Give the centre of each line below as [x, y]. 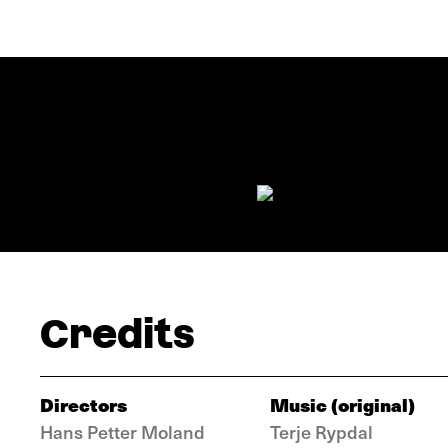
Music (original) [342, 404]
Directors [83, 404]
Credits [117, 334]
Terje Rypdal [321, 431]
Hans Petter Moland [122, 431]
